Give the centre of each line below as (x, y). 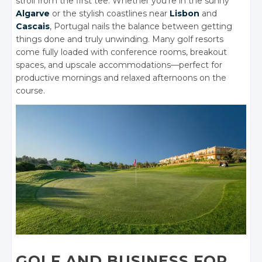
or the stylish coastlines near (110, 14)
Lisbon (185, 14)
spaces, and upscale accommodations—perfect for (119, 65)
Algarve (33, 14)
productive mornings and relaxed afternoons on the (121, 78)
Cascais (33, 27)
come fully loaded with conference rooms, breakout (122, 52)
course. (31, 91)
